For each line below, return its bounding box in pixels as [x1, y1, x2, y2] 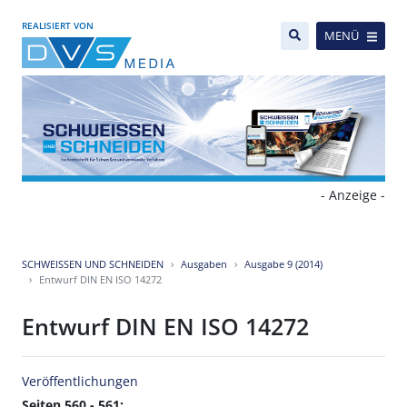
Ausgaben [181, 257, 227, 272]
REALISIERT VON [22, 19, 94, 32]
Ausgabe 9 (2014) [244, 257, 323, 272]
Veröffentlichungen [22, 372, 138, 391]
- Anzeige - [321, 186, 385, 204]
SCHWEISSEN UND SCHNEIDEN [22, 257, 164, 272]
